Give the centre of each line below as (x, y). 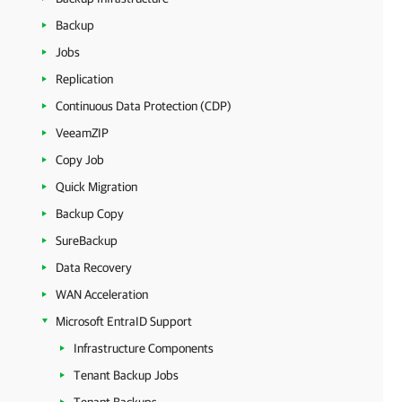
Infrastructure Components (144, 348)
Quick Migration (96, 187)
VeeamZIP (82, 133)
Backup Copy (90, 214)
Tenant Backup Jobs (126, 375)
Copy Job (80, 160)
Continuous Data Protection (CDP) (144, 106)
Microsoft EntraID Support (124, 321)
